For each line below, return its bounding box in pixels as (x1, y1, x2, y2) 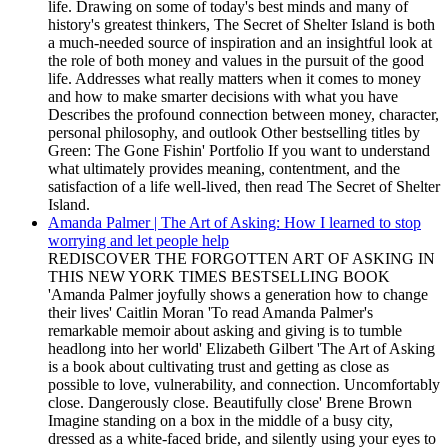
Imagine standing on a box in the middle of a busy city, (48, 412, 393, 429)
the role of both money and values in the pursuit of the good (48, 52, 424, 69)
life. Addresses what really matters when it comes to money (48, 70, 421, 87)
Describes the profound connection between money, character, (48, 106, 439, 123)
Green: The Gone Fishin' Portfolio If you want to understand (48, 142, 430, 159)
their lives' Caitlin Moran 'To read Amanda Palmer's (48, 304, 373, 321)
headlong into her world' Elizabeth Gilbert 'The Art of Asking (48, 340, 435, 357)
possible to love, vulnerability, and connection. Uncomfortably (48, 376, 440, 393)
